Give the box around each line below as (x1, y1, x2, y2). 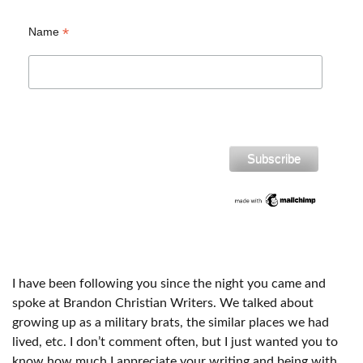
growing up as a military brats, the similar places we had (12, 316, 329, 330)
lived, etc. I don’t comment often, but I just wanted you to (12, 335, 338, 349)
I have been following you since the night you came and (12, 277, 326, 291)
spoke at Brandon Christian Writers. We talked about (12, 297, 314, 310)
